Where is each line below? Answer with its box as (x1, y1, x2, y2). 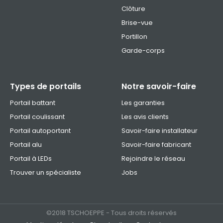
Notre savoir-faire (121, 81, 196, 93)
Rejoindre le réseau (121, 154, 185, 164)
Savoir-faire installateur (121, 126, 198, 136)
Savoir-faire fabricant (121, 140, 191, 150)
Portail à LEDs (10, 154, 52, 164)
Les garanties (121, 98, 165, 108)
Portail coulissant (10, 112, 65, 122)
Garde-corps (121, 46, 165, 56)
